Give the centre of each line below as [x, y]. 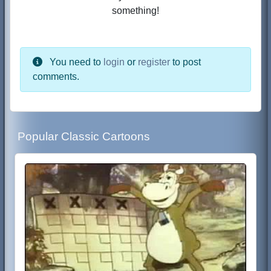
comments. [56, 76]
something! [135, 10]
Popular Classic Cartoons [84, 136]
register [154, 62]
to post [186, 62]
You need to [76, 62]
